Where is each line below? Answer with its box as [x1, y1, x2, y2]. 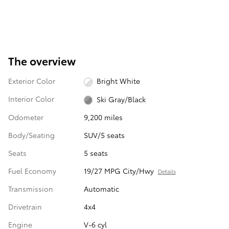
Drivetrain [8, 201, 42, 212]
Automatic [83, 183, 119, 194]
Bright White [97, 76, 141, 86]
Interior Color [8, 94, 54, 104]
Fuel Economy [8, 165, 56, 176]
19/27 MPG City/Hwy [83, 165, 154, 176]
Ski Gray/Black [97, 94, 146, 104]
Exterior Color [8, 76, 55, 86]
